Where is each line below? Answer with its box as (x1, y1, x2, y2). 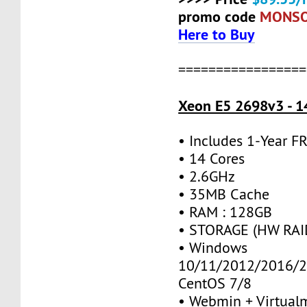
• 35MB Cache (178, 184, 270, 204)
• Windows (178, 238, 248, 257)
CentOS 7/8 (178, 273, 252, 293)
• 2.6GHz (178, 167, 236, 186)
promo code (178, 6, 260, 26)
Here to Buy (178, 24, 256, 44)
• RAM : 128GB (178, 202, 273, 221)
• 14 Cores (178, 149, 245, 168)
